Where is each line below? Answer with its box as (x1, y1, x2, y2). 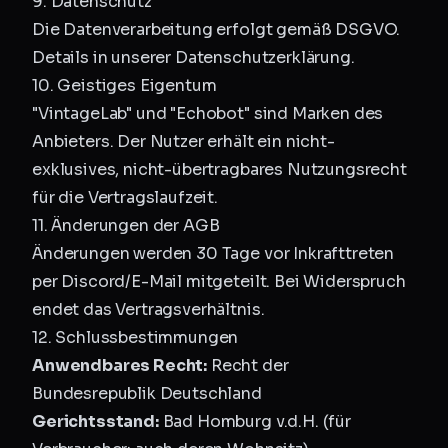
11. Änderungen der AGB (32, 215, 220, 236)
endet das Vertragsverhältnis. (32, 299, 265, 320)
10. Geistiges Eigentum (32, 75, 217, 96)
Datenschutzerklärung (174, 47, 351, 68)
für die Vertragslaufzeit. (32, 187, 218, 208)
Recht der (207, 355, 289, 376)
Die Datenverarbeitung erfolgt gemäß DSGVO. (32, 19, 401, 40)
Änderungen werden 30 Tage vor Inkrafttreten (32, 243, 395, 264)
